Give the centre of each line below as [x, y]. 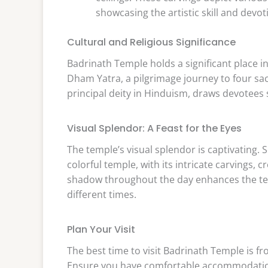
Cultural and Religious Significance [151, 42]
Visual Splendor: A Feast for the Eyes [154, 128]
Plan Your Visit [101, 229]
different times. [102, 195]
